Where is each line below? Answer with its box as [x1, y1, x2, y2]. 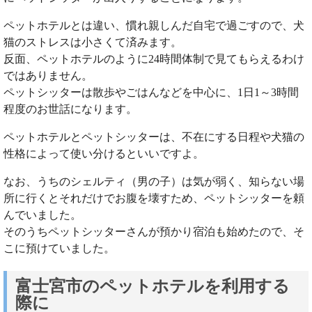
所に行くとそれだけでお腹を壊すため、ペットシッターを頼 [3, 192, 304, 205]
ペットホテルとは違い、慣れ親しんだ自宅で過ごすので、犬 [3, 19, 304, 32]
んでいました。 [3, 209, 81, 221]
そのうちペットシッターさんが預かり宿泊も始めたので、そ [3, 226, 304, 238]
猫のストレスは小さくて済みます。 [3, 36, 182, 49]
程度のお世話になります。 [3, 103, 137, 116]
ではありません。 [3, 70, 93, 82]
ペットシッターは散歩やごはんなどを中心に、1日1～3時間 [3, 86, 299, 99]
